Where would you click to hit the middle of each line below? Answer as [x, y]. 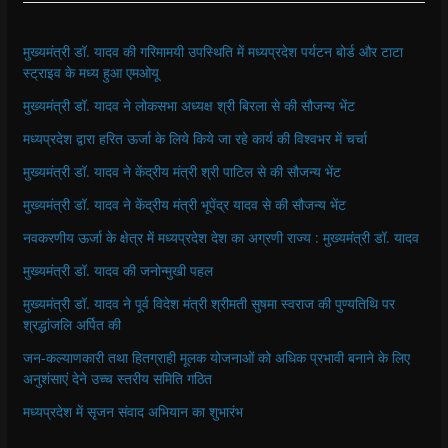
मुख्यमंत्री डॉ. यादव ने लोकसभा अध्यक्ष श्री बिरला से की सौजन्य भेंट [188, 106]
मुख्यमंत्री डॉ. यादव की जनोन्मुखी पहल [117, 271]
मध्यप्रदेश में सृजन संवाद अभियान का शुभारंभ [132, 412]
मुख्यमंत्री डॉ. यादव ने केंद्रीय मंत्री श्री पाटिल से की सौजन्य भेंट [181, 172]
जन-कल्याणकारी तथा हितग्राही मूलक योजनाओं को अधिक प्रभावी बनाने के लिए [216, 358]
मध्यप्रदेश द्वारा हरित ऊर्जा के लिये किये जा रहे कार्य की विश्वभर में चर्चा [194, 139]
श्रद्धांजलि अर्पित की [71, 325]
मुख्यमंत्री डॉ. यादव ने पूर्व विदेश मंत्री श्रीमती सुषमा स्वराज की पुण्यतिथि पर [208, 304]
